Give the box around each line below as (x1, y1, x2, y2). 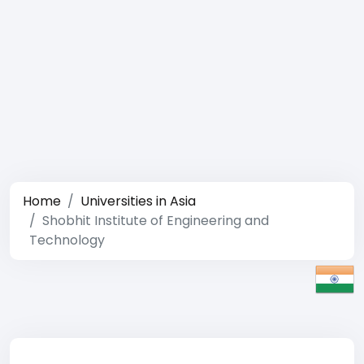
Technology (29, 231, 105, 249)
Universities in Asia (80, 192, 196, 210)
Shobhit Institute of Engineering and (42, 211, 269, 230)
